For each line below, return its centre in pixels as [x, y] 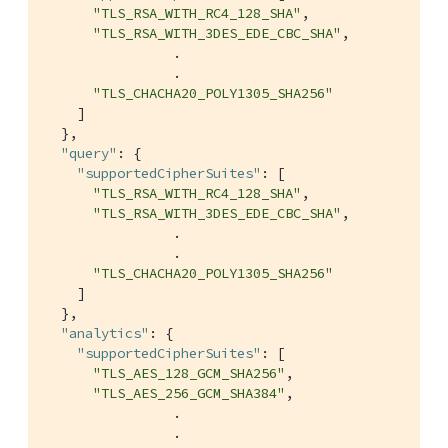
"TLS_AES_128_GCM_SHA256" [189, 372]
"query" [89, 152]
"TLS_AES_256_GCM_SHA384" [189, 392]
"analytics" [105, 332]
